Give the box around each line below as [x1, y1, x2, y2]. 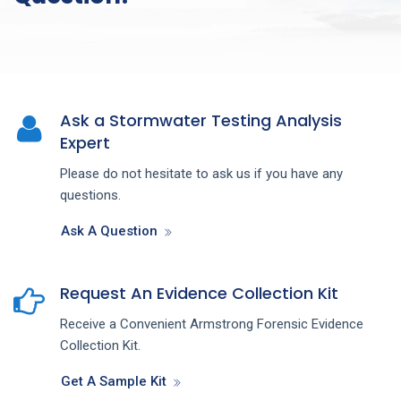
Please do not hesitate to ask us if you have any [60, 165, 343, 182]
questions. [60, 186, 121, 203]
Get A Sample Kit [61, 372, 166, 389]
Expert [60, 131, 110, 154]
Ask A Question [61, 222, 158, 239]
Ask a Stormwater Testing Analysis [60, 108, 342, 132]
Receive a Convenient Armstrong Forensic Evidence [60, 315, 363, 332]
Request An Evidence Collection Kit [60, 281, 338, 304]
